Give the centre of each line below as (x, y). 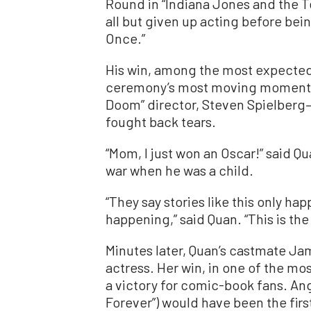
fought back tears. (161, 121)
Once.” (125, 38)
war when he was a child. (179, 170)
